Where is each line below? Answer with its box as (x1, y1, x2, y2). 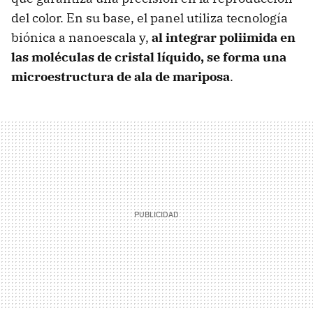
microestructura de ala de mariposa (11, 68, 230, 85)
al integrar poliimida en (152, 29, 296, 45)
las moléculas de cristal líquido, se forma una (11, 48, 286, 65)
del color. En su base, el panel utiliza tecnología (11, 9, 288, 26)
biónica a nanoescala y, (11, 29, 152, 45)
